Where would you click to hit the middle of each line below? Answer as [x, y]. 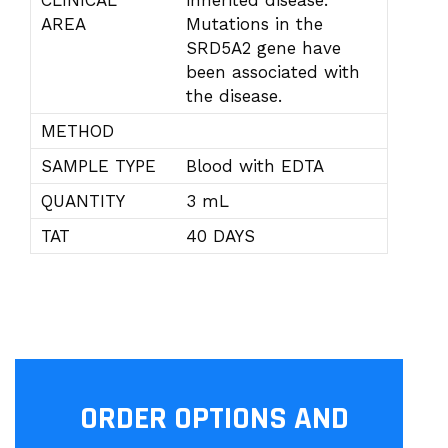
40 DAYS [220, 236]
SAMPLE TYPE [98, 166]
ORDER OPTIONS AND [214, 418]
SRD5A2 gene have [263, 48]
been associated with [273, 72]
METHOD [77, 131]
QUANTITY [83, 201]
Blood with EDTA [255, 166]
